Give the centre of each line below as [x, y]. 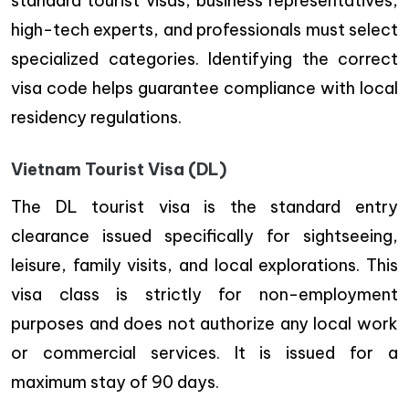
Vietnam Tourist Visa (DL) [119, 169]
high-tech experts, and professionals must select [204, 29]
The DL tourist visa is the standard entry [204, 206]
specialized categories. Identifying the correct [204, 58]
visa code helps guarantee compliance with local [204, 88]
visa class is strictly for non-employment [204, 294]
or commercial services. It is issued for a [204, 352]
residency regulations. [96, 117]
